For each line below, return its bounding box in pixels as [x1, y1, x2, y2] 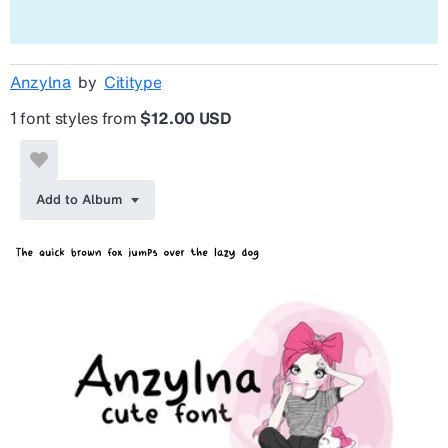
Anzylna [10, 70, 71, 95]
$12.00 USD [139, 106, 231, 131]
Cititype [103, 70, 162, 95]
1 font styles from [10, 106, 140, 131]
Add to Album [36, 190, 122, 210]
